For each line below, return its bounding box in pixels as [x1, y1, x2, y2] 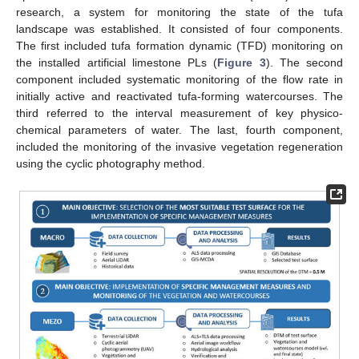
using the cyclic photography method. [16, 157, 205, 171]
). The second [265, 56, 343, 70]
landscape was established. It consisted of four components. [16, 22, 343, 36]
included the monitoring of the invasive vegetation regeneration [16, 140, 343, 154]
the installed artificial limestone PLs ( [16, 56, 218, 70]
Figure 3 [217, 56, 266, 70]
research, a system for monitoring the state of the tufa [16, 6, 343, 19]
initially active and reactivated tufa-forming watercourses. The [16, 90, 343, 103]
